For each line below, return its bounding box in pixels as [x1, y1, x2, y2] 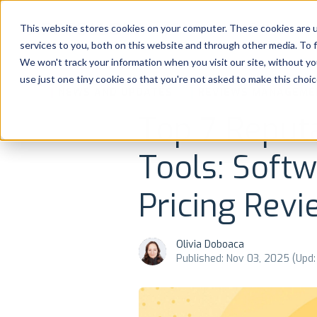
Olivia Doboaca [176, 238, 244, 251]
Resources [20, 208, 73, 223]
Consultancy [20, 127, 83, 142]
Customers [20, 168, 76, 183]
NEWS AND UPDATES [58, 86, 173, 99]
